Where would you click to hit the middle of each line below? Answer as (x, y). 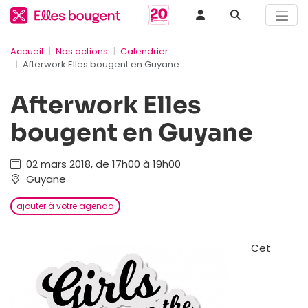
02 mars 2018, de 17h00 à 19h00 (101, 164)
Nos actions (82, 51)
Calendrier (144, 51)
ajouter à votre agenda (65, 206)
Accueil (27, 51)
